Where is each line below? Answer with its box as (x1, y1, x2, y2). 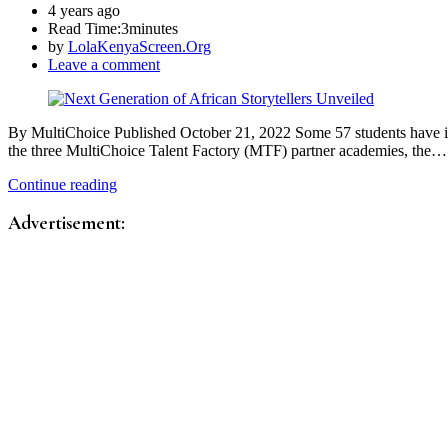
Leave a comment (48, 56, 160, 74)
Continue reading (8, 176, 117, 194)
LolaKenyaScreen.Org (68, 38, 211, 56)
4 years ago (48, 2, 120, 20)
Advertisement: (8, 211, 125, 234)
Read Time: (48, 20, 121, 38)
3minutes (121, 20, 178, 38)
